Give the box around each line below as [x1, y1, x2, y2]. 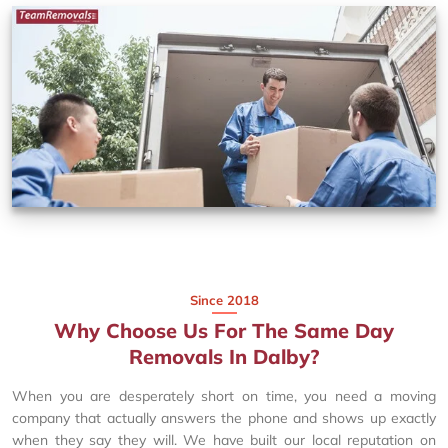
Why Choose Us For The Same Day [54, 317, 394, 343]
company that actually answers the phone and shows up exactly [12, 408, 436, 427]
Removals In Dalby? [129, 343, 319, 369]
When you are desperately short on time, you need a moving [12, 386, 436, 405]
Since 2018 [189, 291, 259, 308]
